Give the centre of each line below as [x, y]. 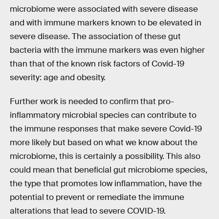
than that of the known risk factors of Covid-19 [97, 64]
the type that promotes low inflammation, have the [106, 184]
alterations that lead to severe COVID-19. [88, 211]
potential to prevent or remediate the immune [97, 197]
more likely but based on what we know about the [104, 143]
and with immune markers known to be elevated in [106, 22]
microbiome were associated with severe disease [104, 9]
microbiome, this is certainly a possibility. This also [105, 156]
